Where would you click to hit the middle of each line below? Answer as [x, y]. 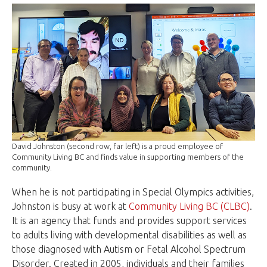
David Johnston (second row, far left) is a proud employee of [117, 146]
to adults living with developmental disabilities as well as [129, 235]
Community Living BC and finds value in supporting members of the [128, 156]
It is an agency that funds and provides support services [129, 220]
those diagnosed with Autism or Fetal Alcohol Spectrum [129, 249]
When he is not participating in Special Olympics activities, [133, 192]
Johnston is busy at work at [70, 206]
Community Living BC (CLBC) [189, 206]
